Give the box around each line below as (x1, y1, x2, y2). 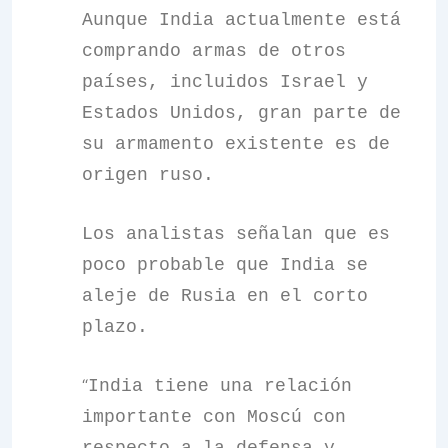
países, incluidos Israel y (82, 72, 368, 92)
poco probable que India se (82, 255, 368, 275)
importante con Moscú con (82, 407, 346, 427)
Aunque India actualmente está (82, 10, 401, 30)
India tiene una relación (88, 376, 352, 396)
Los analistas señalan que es (82, 224, 390, 244)
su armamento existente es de (82, 134, 390, 154)
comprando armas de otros (82, 41, 346, 61)
